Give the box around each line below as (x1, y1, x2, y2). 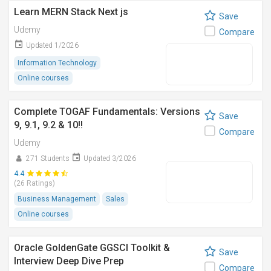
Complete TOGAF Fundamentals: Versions (14, 106, 200, 117)
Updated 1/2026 (26, 41, 79, 50)
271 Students (26, 154, 70, 163)
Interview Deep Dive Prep (14, 255, 124, 267)
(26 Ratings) (14, 179, 55, 188)
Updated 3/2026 (83, 154, 136, 163)
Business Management (18, 195, 96, 203)
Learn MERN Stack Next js (14, 6, 128, 18)
